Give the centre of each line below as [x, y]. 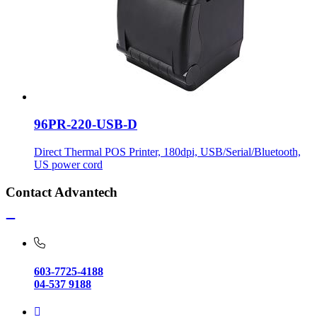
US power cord [68, 164]
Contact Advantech [62, 192]
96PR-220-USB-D [86, 125]
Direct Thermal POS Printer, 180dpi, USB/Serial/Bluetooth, [167, 151]
